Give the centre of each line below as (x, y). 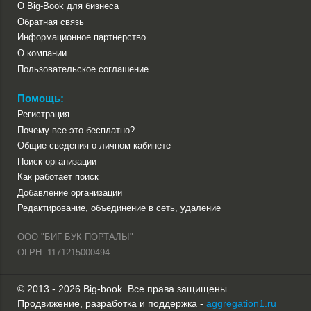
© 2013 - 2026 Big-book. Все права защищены (122, 289)
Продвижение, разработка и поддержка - (112, 304)
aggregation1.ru (241, 304)
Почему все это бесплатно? (76, 130)
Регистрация (43, 115)
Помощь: (41, 98)
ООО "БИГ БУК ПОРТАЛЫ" (75, 237)
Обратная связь (51, 22)
